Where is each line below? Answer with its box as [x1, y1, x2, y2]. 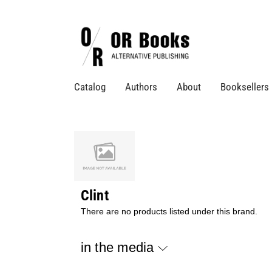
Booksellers [220, 81, 269, 93]
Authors [125, 81, 157, 93]
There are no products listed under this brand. [80, 206, 257, 216]
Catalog [74, 81, 106, 93]
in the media [80, 239, 158, 255]
